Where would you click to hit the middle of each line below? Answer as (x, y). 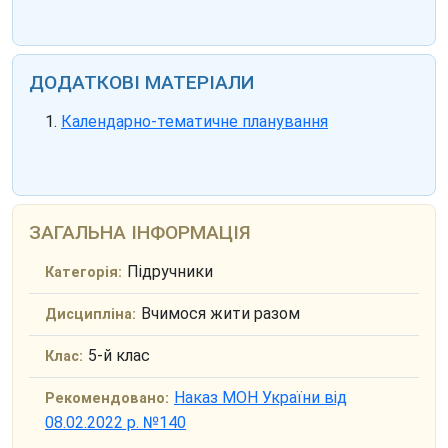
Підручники (170, 272)
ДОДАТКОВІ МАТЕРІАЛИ (141, 83)
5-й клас (119, 356)
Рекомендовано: (107, 399)
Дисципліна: (90, 315)
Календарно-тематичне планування (194, 122)
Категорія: (83, 273)
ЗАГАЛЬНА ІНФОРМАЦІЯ (140, 233)
